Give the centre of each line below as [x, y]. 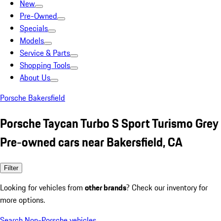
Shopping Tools [45, 65]
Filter [11, 168]
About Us [35, 77]
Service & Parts [45, 53]
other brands [106, 187]
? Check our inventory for [167, 187]
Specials [34, 28]
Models [32, 40]
